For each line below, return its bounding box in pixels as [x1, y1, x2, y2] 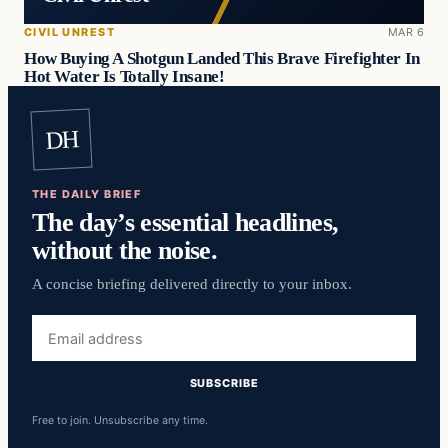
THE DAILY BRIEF [32, 187, 142, 202]
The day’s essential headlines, [32, 207, 339, 238]
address [31, 339, 88, 358]
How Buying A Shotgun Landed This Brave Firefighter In [24, 48, 420, 68]
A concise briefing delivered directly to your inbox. [32, 276, 352, 293]
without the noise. [32, 235, 218, 266]
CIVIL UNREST [24, 25, 115, 40]
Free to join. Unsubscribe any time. [32, 413, 208, 427]
